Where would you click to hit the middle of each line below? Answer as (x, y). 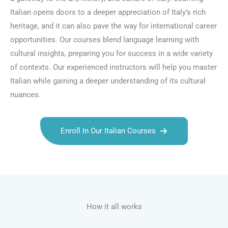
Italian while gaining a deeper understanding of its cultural (108, 81)
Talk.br (35, 162)
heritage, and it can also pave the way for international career (113, 26)
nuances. (25, 94)
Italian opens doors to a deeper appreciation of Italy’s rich (108, 12)
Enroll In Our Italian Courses (108, 131)
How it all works (114, 207)
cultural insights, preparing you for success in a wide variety (111, 53)
